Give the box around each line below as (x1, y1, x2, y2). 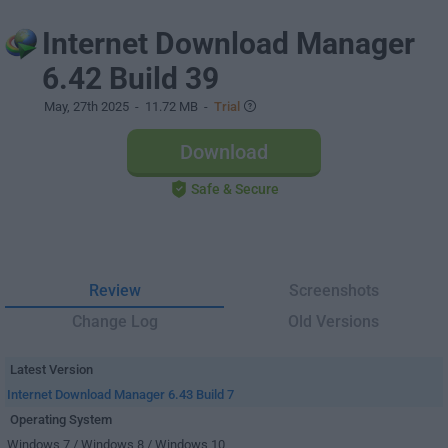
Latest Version (10, 362, 93, 377)
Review (88, 281, 141, 300)
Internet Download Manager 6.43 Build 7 (7, 387, 234, 402)
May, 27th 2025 (44, 99, 129, 114)
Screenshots (288, 281, 379, 300)
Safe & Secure (190, 181, 279, 197)
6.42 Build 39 (42, 61, 219, 96)
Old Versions (288, 312, 379, 331)
